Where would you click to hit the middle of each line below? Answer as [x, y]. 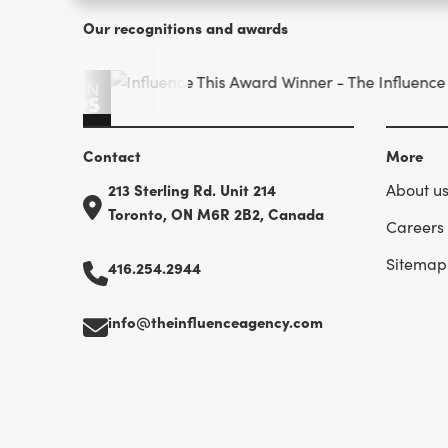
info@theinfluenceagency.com [216, 322]
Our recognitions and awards [186, 28]
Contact [112, 156]
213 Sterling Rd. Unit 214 [192, 190]
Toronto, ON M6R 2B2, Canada [216, 214]
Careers [414, 227]
